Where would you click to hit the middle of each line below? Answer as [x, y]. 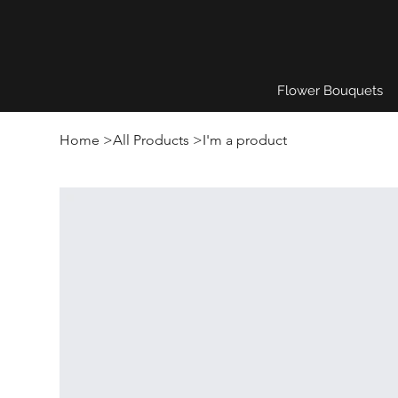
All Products [151, 140]
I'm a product [245, 140]
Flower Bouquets [330, 91]
